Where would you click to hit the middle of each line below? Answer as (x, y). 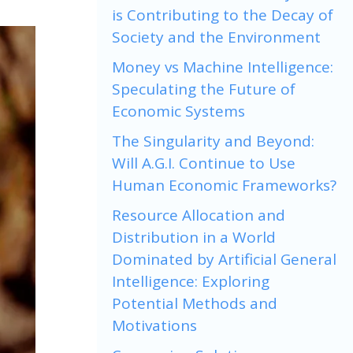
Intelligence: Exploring (191, 281)
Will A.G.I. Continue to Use (204, 163)
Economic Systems (178, 111)
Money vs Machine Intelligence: (223, 67)
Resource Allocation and (199, 215)
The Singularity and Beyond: (213, 141)
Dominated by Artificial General (224, 259)
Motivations (154, 325)
